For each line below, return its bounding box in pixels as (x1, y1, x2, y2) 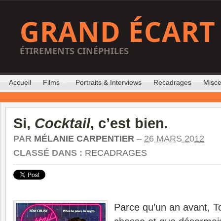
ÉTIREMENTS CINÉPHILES (20, 45, 129, 57)
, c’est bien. (90, 115, 168, 131)
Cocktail (35, 115, 90, 131)
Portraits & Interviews (75, 78, 142, 86)
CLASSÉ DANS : (13, 148, 85, 158)
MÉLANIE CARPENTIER (34, 134, 134, 144)
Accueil (9, 78, 31, 86)
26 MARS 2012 (144, 134, 204, 144)
